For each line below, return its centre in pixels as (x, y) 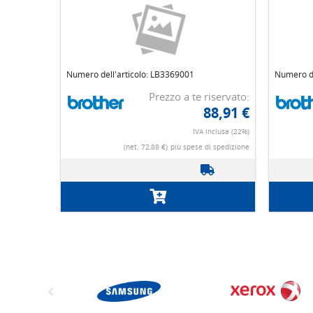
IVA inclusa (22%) (221, 132)
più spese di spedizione (210, 147)
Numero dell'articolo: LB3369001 (130, 75)
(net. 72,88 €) (145, 147)
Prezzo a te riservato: (199, 97)
